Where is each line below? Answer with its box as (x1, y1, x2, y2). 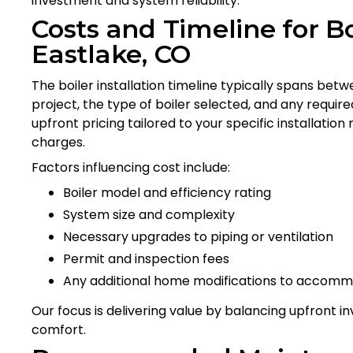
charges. (32, 132, 85, 151)
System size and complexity (63, 205, 235, 224)
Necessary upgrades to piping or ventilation (63, 227, 333, 246)
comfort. (32, 320, 86, 339)
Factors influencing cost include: (32, 158, 230, 176)
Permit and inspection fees (63, 249, 229, 268)
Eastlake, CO (32, 38, 191, 69)
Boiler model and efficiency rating (63, 183, 271, 202)
